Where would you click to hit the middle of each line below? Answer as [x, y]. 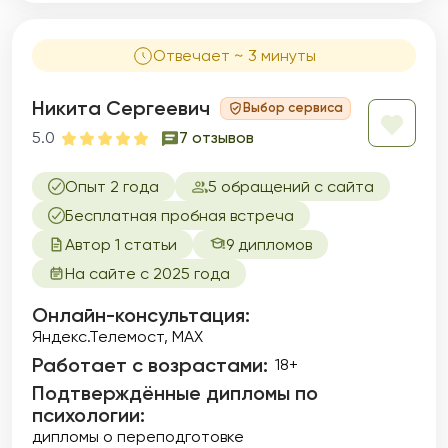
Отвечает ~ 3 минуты [234, 55]
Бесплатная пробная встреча [179, 215]
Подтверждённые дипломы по [175, 393]
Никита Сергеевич [121, 108]
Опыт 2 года [112, 186]
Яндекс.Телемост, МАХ [117, 336]
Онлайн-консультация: [141, 315]
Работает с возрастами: [150, 365]
